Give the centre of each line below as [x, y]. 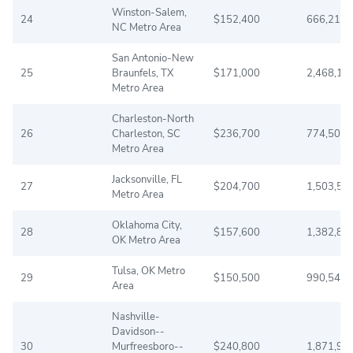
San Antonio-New [153, 58]
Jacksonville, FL [147, 179]
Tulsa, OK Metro [149, 271]
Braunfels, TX [143, 73]
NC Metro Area [147, 27]
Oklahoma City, [147, 225]
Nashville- [136, 316]
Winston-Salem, [149, 12]
